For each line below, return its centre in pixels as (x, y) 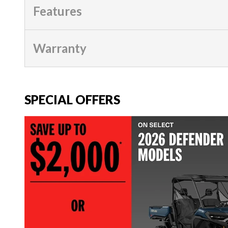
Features (58, 11)
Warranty (60, 48)
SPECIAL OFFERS (72, 99)
